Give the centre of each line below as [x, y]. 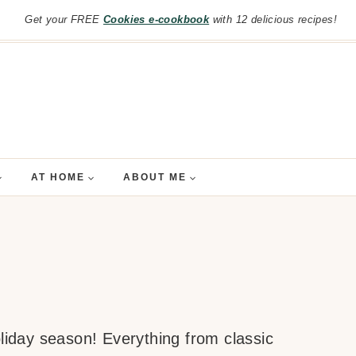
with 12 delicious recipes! [273, 19]
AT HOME [58, 177]
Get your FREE [64, 19]
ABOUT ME [155, 177]
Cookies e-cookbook [156, 19]
